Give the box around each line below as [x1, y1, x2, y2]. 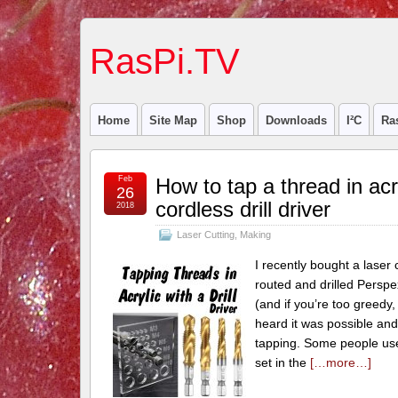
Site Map [148, 114, 197, 127]
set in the [254, 355, 310, 370]
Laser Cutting [176, 229, 235, 240]
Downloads [265, 114, 327, 127]
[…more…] [309, 355, 371, 370]
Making [239, 229, 271, 240]
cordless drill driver [155, 197, 330, 221]
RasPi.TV [89, 42, 240, 81]
